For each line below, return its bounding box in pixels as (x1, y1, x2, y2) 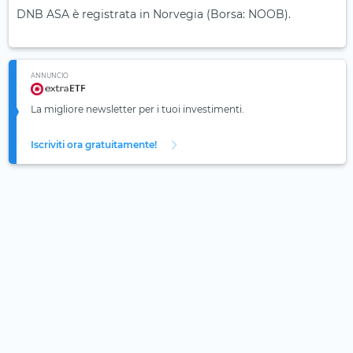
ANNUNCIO (31, 72, 69, 80)
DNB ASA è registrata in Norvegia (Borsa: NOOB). (17, 7, 291, 22)
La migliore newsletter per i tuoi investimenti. (31, 103, 244, 116)
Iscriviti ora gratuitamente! (31, 139, 157, 151)
